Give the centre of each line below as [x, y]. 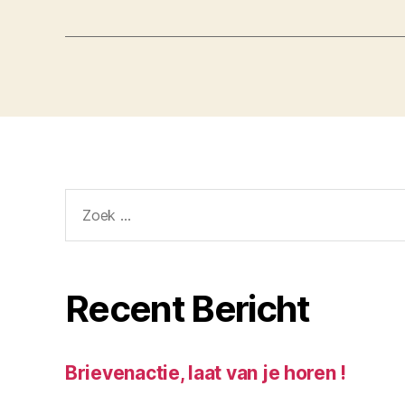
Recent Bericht [188, 309]
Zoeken [89, 199]
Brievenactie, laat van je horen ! [206, 373]
